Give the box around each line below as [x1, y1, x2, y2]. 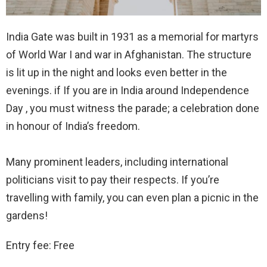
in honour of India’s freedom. [6, 119, 140, 132]
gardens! [6, 209, 48, 222]
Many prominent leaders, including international [6, 155, 228, 168]
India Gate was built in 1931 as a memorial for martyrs [6, 30, 259, 43]
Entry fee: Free [6, 238, 74, 252]
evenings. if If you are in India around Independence [6, 83, 249, 97]
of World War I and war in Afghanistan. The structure [6, 48, 252, 61]
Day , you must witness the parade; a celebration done [6, 101, 259, 114]
